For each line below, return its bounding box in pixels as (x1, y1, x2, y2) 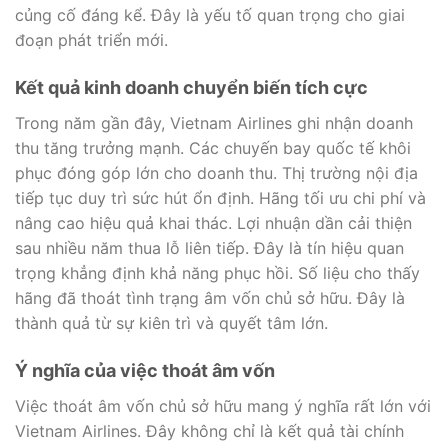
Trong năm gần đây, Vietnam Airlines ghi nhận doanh (15, 112, 413, 133)
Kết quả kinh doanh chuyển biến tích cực (15, 76, 368, 98)
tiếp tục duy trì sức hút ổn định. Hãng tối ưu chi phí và (15, 187, 426, 208)
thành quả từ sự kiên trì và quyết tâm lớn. (15, 312, 328, 333)
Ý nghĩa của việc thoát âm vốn (15, 359, 275, 381)
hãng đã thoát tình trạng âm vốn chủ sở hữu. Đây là (15, 287, 405, 308)
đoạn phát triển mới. (15, 29, 168, 50)
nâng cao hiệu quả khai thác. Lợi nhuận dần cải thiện (15, 212, 412, 233)
